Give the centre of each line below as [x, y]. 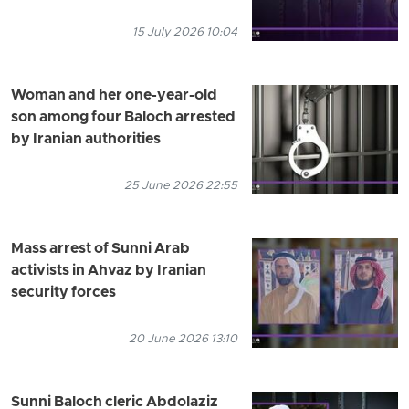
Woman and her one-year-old [114, 96]
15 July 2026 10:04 [185, 33]
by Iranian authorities [86, 140]
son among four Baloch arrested [123, 118]
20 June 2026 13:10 [183, 340]
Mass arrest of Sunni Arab [100, 250]
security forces [63, 294]
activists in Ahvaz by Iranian [109, 272]
